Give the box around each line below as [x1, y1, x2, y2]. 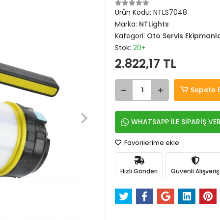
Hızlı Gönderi [120, 166, 158, 175]
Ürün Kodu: [115, 7, 153, 17]
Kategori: [115, 31, 147, 41]
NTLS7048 [153, 7, 187, 17]
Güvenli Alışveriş [171, 166, 219, 175]
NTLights [139, 19, 169, 29]
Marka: [115, 19, 139, 29]
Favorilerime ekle [123, 138, 179, 147]
